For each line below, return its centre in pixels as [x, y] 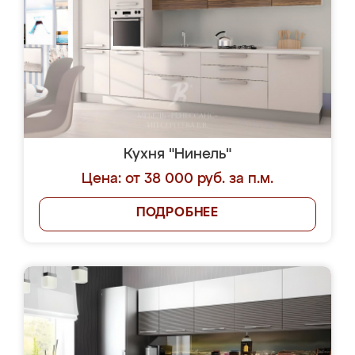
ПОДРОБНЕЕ [177, 213]
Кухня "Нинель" [177, 155]
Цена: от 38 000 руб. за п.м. [177, 179]
